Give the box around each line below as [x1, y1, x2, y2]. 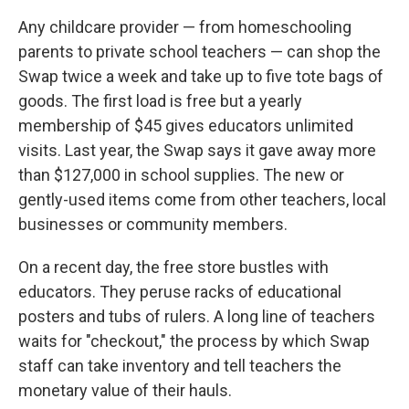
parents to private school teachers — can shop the [18, 42, 381, 61]
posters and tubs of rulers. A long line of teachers [18, 307, 375, 326]
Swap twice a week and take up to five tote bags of [18, 67, 383, 86]
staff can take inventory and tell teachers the [18, 356, 341, 375]
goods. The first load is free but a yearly [18, 91, 302, 110]
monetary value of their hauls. [18, 381, 232, 400]
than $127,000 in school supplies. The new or [18, 165, 344, 184]
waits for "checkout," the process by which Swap [18, 331, 370, 351]
